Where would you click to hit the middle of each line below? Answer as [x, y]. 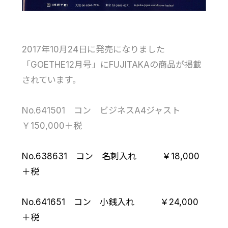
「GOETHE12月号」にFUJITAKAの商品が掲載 [111, 65]
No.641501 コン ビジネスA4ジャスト [105, 111]
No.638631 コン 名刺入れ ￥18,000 [110, 156]
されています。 [51, 80]
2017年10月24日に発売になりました [93, 50]
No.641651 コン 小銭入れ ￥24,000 [110, 202]
